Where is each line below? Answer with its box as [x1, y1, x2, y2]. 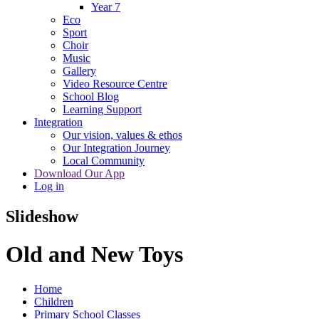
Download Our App [34, 167, 125, 179]
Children [34, 296, 73, 308]
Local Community [63, 154, 145, 167]
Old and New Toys [6, 241, 183, 267]
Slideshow [6, 206, 78, 226]
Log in [34, 179, 64, 192]
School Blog [63, 90, 119, 103]
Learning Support [63, 103, 142, 115]
